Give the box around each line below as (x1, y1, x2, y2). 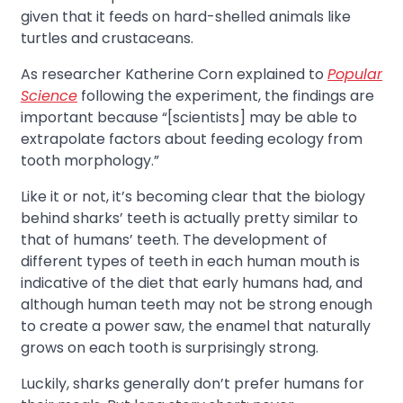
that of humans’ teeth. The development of (21, 228, 327, 250)
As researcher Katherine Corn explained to (21, 63, 327, 85)
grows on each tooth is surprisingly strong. (21, 336, 318, 358)
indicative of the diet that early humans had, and (21, 272, 363, 293)
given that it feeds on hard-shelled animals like (21, 5, 351, 27)
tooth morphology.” (21, 149, 159, 171)
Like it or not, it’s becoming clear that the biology (21, 185, 365, 207)
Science (21, 85, 77, 106)
